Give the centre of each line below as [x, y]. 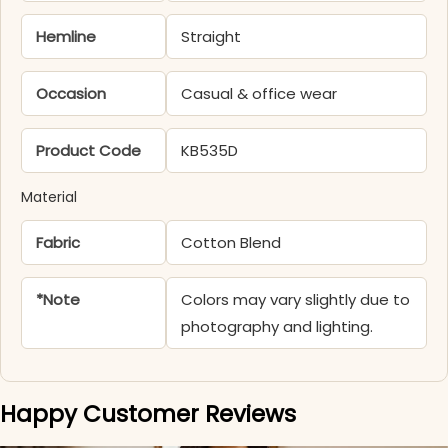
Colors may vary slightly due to [296, 300]
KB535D [210, 151]
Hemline [66, 37]
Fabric [58, 243]
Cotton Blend [231, 243]
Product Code [88, 151]
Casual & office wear [259, 94]
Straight [211, 37]
